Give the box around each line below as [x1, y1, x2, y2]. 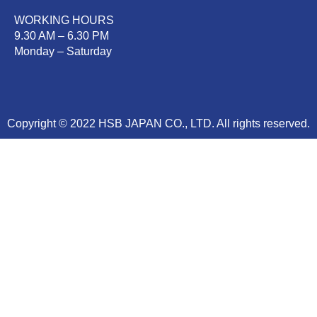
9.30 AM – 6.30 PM [14, 30, 109, 42]
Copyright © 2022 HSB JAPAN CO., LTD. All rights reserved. [7, 117, 310, 130]
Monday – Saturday [14, 45, 112, 58]
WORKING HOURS [14, 14, 114, 27]
